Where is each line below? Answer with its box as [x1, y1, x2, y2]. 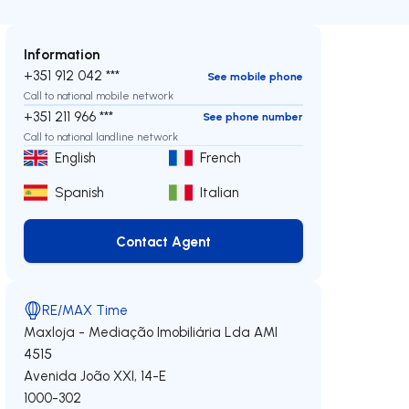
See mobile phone [206, 68, 303, 83]
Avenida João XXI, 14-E [24, 367, 167, 384]
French [200, 149, 242, 166]
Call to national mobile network [24, 89, 174, 102]
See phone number [202, 110, 303, 123]
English [55, 149, 97, 166]
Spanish [55, 184, 105, 201]
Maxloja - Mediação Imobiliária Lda [24, 323, 251, 341]
